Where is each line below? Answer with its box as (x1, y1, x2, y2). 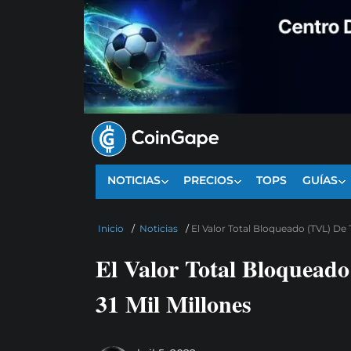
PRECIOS (183, 173, 233, 188)
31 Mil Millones (96, 286, 251, 321)
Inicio (98, 223, 124, 235)
